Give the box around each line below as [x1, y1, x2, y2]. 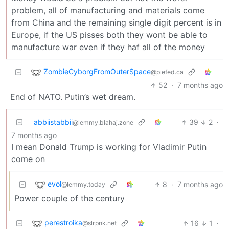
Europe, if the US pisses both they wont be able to [11, 30, 208, 40]
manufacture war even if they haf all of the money [11, 42, 205, 53]
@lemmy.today [61, 180, 105, 189]
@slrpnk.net [82, 219, 117, 227]
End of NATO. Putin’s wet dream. [10, 91, 135, 102]
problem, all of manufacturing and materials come [11, 5, 204, 16]
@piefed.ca [151, 68, 184, 76]
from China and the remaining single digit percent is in [11, 17, 221, 28]
